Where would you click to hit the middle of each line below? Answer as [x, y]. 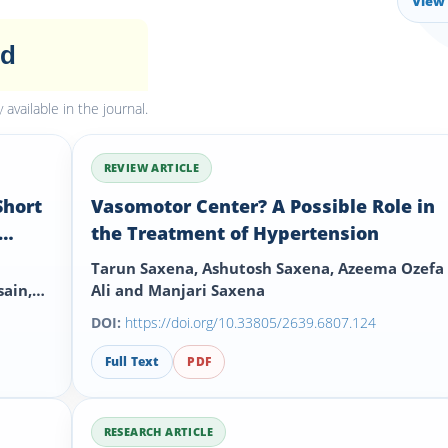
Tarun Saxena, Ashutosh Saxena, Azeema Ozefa [267, 268]
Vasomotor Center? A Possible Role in [262, 206]
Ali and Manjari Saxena [177, 290]
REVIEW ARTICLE [151, 167]
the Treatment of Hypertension [234, 233]
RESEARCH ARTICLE [158, 431]
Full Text [132, 361]
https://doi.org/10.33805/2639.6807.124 [250, 322]
